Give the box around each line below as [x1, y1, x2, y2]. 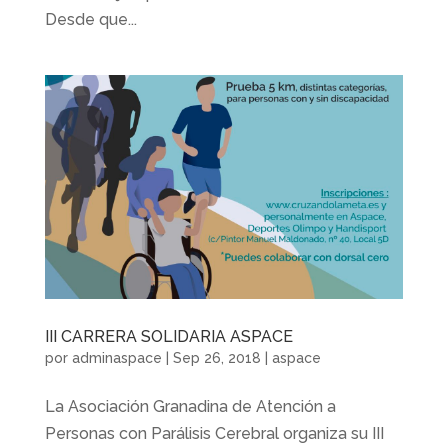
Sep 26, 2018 [172, 349, 261, 366]
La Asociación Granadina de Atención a [44, 396, 336, 416]
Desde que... [44, 9, 137, 29]
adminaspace [71, 349, 162, 366]
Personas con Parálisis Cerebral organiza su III [44, 423, 384, 443]
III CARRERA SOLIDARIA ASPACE [44, 326, 293, 346]
